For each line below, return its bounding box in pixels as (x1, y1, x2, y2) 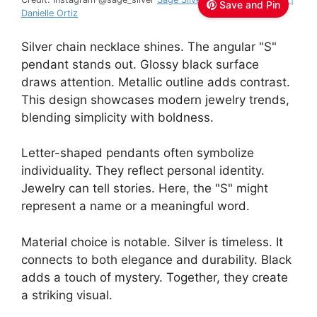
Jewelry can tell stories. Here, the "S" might (21, 181, 268, 196)
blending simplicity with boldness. (21, 110, 214, 125)
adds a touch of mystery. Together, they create (21, 270, 288, 284)
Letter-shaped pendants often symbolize (21, 146, 254, 161)
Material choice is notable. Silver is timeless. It (21, 234, 283, 249)
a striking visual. (21, 287, 113, 302)
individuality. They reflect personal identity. (21, 163, 265, 178)
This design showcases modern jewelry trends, (21, 92, 289, 107)
